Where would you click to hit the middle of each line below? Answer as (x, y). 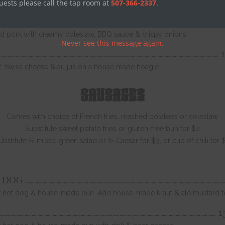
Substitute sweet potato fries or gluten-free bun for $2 (112, 129)
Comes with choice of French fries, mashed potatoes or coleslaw (113, 117)
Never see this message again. (113, 43)
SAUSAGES (112, 95)
